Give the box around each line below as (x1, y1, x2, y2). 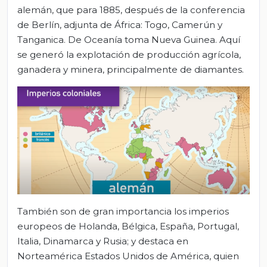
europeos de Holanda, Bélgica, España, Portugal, (17, 221, 239, 232)
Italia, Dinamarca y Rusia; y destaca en (17, 235, 188, 247)
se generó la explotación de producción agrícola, (17, 49, 241, 61)
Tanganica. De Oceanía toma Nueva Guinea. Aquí (17, 34, 240, 46)
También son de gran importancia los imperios (17, 206, 229, 218)
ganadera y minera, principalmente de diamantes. (17, 64, 244, 76)
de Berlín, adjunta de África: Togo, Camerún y (17, 19, 222, 31)
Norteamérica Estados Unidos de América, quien (17, 250, 239, 262)
